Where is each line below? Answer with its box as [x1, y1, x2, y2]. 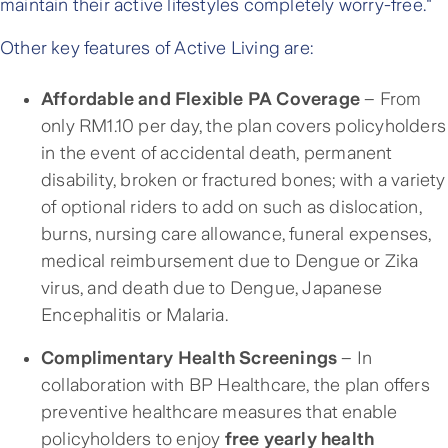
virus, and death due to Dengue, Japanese [41, 278, 383, 299]
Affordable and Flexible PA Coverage [41, 89, 360, 110]
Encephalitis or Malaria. [41, 305, 228, 326]
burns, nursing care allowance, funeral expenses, [41, 224, 432, 245]
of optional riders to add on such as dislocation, [41, 197, 422, 218]
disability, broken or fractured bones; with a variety [41, 170, 446, 191]
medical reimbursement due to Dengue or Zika [41, 251, 419, 272]
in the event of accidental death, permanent [41, 143, 393, 164]
